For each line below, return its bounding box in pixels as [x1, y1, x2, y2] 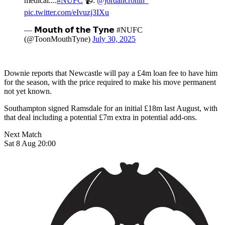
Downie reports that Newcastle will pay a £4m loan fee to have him [4, 68, 217, 77]
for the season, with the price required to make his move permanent [4, 77, 216, 86]
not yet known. [4, 86, 52, 95]
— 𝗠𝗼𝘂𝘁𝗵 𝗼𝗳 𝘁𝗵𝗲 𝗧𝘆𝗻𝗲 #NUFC [24, 25, 143, 34]
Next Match [4, 130, 42, 139]
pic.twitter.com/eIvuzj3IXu [24, 8, 109, 17]
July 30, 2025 [92, 34, 136, 43]
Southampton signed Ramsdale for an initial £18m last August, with [4, 103, 217, 113]
